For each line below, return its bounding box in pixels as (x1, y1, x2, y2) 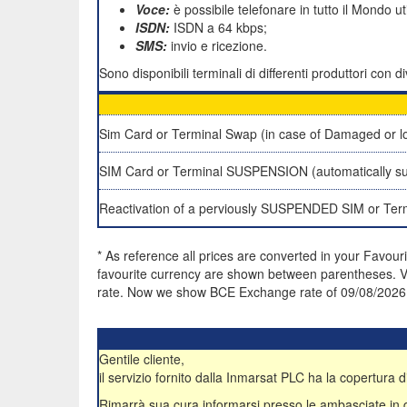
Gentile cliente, (99, 350, 184, 368)
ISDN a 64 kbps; (170, 18, 267, 36)
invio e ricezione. (167, 36, 267, 55)
